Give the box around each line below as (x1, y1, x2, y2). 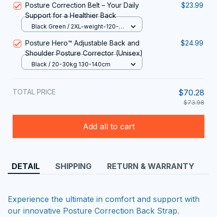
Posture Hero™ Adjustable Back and (25, 39, 139, 47)
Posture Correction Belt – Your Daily (25, 1, 139, 10)
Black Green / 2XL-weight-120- (31, 22, 119, 30)
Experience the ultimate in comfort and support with (8, 194, 200, 204)
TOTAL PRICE (13, 88, 56, 96)
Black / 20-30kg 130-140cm (78, 60, 110, 68)
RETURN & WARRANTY (107, 161, 194, 171)
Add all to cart (82, 121, 135, 131)
